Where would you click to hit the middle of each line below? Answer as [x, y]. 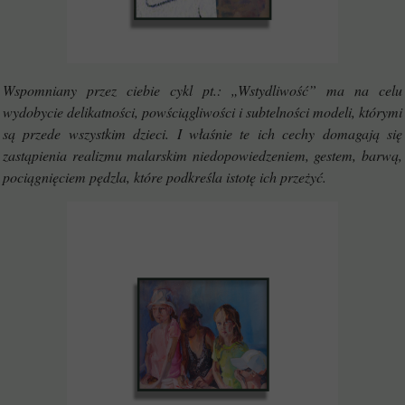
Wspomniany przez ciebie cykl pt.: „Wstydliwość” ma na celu [202, 90]
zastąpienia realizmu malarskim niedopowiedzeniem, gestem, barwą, [202, 155]
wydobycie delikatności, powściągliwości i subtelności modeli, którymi [202, 112]
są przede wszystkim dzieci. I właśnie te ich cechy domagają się [202, 133]
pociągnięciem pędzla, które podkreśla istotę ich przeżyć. [167, 177]
